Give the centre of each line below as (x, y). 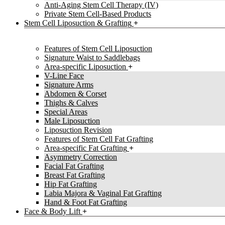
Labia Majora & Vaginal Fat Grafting (103, 193)
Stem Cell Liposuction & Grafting (78, 23)
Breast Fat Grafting (75, 175)
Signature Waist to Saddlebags (92, 58)
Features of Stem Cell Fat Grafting (99, 139)
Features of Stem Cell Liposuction (98, 49)
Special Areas (66, 112)
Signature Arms (69, 85)
